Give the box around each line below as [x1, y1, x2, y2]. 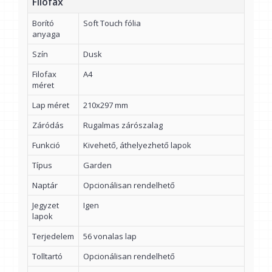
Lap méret [32, 100, 69, 111]
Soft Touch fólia [83, 18, 141, 29]
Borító [32, 18, 54, 29]
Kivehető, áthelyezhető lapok [83, 140, 191, 151]
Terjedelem [32, 231, 74, 242]
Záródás [32, 120, 64, 131]
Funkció [32, 140, 60, 151]
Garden [83, 160, 112, 171]
